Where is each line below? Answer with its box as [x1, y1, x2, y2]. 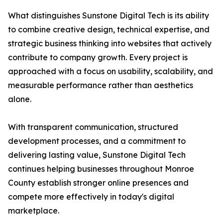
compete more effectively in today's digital [8, 192, 174, 202]
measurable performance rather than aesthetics [8, 80, 193, 91]
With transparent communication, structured [8, 122, 178, 132]
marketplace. [8, 206, 59, 216]
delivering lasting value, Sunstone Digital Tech [8, 150, 186, 160]
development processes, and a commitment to [8, 136, 186, 146]
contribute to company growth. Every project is [8, 52, 188, 63]
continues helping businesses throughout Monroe [8, 164, 194, 174]
